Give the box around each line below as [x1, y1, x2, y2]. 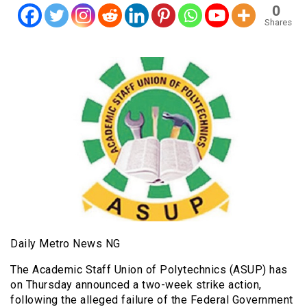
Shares [264, 16, 292, 27]
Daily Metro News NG [10, 236, 121, 250]
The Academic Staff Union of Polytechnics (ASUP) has [10, 262, 288, 276]
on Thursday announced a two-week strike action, [10, 278, 262, 291]
